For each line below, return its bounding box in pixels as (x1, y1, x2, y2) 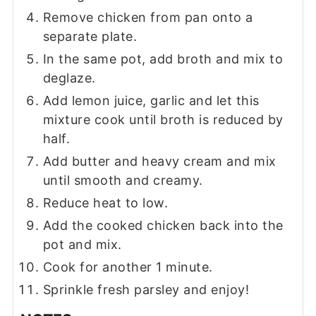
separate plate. (42, 29, 138, 44)
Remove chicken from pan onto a (42, 10, 253, 25)
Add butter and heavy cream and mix (42, 154, 276, 169)
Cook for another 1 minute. (42, 260, 213, 274)
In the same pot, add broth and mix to (42, 51, 284, 66)
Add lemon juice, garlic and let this (42, 93, 260, 108)
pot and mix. (42, 237, 122, 252)
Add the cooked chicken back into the (42, 218, 284, 233)
